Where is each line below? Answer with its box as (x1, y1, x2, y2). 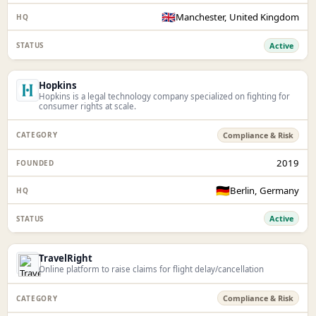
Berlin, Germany (230, 183, 300, 197)
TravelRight (39, 252, 93, 265)
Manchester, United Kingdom (176, 11, 300, 24)
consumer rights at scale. (39, 100, 137, 111)
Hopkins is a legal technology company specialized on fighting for (39, 90, 291, 102)
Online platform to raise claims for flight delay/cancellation (39, 264, 265, 275)
